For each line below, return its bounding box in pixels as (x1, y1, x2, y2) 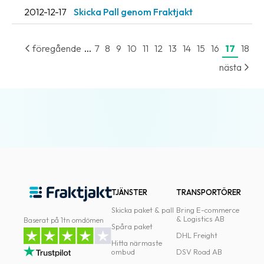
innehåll (43, 164, 72, 176)
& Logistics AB (176, 214, 225, 223)
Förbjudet (43, 122, 81, 133)
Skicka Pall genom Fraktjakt (74, 6, 193, 18)
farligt (43, 150, 67, 161)
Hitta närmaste (111, 238, 163, 247)
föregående (31, 42, 81, 55)
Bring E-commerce (176, 205, 239, 214)
